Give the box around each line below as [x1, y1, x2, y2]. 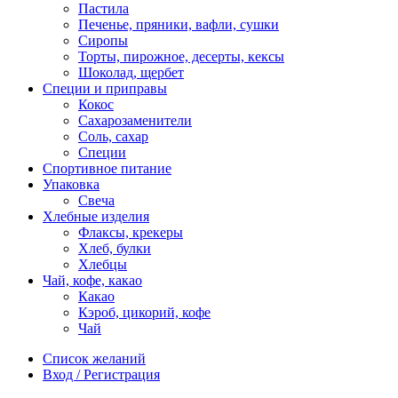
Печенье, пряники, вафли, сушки [78, 16, 279, 32]
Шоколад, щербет [78, 64, 184, 80]
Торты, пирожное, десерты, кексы [78, 48, 284, 64]
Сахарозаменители [78, 112, 192, 128]
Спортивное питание [43, 160, 171, 176]
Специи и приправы [43, 80, 167, 96]
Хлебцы [78, 256, 127, 272]
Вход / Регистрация [43, 366, 160, 382]
